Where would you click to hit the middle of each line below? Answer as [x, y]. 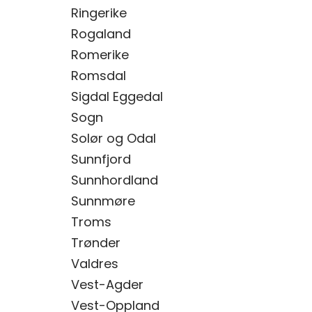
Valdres [95, 264]
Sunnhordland [115, 180]
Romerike [100, 55]
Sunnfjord [101, 159]
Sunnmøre [103, 201]
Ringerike [99, 13]
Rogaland [101, 34]
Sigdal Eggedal [117, 96]
